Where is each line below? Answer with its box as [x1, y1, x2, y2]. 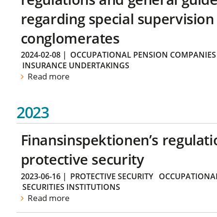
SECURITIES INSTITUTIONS [22, 181, 120, 192]
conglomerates [20, 28, 120, 47]
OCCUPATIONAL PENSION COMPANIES [70, 49, 216, 61]
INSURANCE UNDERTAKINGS [22, 60, 129, 71]
